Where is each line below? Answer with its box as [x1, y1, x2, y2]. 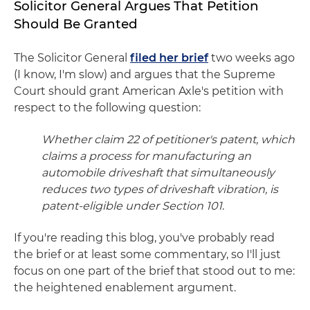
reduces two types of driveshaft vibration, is [42, 182, 278, 196]
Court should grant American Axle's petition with [14, 84, 284, 98]
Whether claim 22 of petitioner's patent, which [42, 132, 295, 146]
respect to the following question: [14, 100, 201, 114]
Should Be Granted [14, 15, 138, 32]
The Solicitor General [14, 51, 130, 64]
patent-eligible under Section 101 [42, 199, 222, 212]
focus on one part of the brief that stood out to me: [14, 264, 295, 277]
